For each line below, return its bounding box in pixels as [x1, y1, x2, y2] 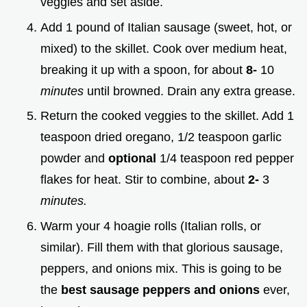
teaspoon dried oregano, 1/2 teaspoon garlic [40, 130, 282, 145]
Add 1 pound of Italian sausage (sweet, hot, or [40, 20, 292, 34]
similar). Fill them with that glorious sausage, [40, 240, 283, 254]
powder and [40, 151, 108, 166]
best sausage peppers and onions [61, 282, 263, 297]
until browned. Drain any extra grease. [87, 84, 295, 98]
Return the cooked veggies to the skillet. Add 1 [40, 109, 294, 123]
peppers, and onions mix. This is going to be [40, 261, 282, 275]
